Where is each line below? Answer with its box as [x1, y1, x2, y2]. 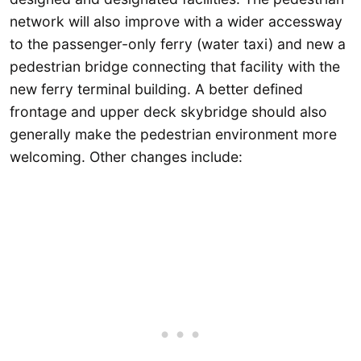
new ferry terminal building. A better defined [10, 80, 303, 98]
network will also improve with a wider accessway [10, 12, 342, 30]
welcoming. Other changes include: [10, 147, 243, 165]
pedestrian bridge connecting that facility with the [10, 57, 340, 75]
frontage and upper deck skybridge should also [10, 102, 327, 120]
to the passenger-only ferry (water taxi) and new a [10, 35, 346, 52]
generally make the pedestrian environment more [10, 125, 337, 143]
